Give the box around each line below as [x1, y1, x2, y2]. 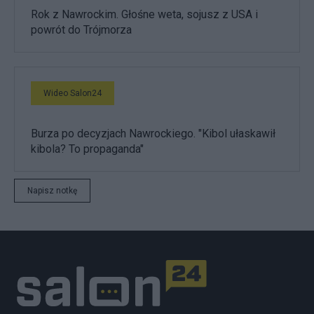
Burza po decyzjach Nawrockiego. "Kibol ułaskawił [31, 127, 275, 141]
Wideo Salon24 [43, 88, 102, 99]
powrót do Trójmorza [31, 23, 132, 37]
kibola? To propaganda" [31, 142, 144, 156]
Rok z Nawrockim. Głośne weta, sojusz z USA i [31, 8, 258, 22]
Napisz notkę [27, 186, 77, 196]
